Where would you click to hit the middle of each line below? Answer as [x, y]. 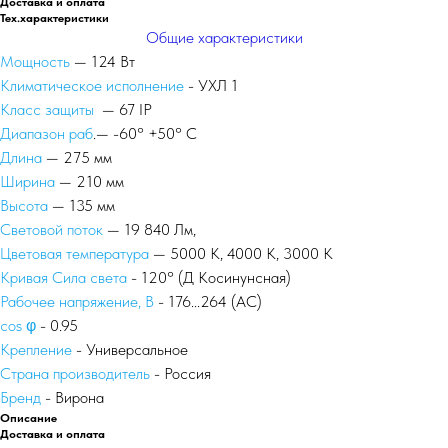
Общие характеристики [224, 37]
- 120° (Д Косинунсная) [209, 277]
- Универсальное [130, 349]
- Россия [180, 373]
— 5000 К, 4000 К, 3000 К [241, 253]
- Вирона [72, 397]
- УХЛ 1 [211, 85]
